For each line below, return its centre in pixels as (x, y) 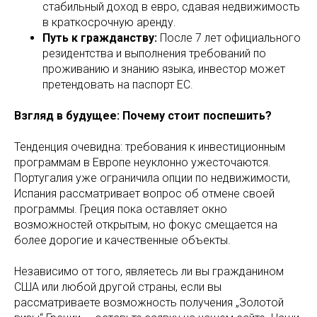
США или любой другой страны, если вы (118, 287)
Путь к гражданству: (100, 38)
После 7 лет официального (229, 38)
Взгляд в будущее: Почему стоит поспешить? (143, 115)
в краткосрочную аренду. (109, 22)
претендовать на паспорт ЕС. (118, 84)
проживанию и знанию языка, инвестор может (164, 69)
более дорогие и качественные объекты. (122, 240)
